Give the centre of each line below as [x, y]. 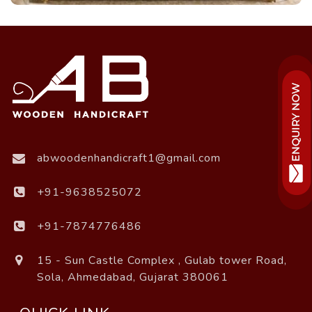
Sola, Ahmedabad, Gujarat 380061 [133, 277]
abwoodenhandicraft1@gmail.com [129, 158]
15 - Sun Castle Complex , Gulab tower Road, [162, 260]
